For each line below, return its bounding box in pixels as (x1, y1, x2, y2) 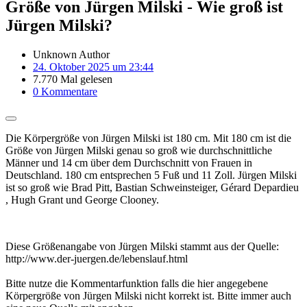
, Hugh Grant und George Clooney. (5, 193, 159, 206)
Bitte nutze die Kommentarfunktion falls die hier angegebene (5, 277, 268, 289)
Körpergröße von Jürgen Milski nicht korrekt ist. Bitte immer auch (5, 289, 291, 302)
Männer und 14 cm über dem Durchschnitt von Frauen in (5, 156, 252, 169)
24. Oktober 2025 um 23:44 (33, 60, 153, 73)
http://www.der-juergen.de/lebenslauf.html (5, 252, 188, 265)
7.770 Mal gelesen (33, 73, 112, 85)
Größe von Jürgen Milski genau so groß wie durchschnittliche (5, 144, 272, 156)
